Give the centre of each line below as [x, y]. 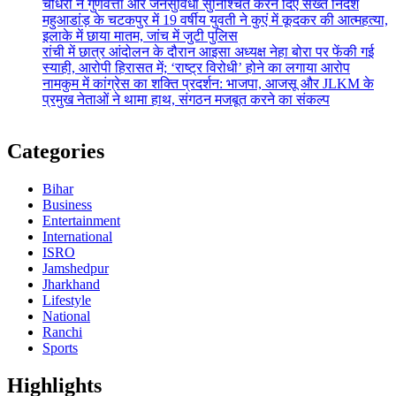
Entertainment [81, 220]
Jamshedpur [76, 268]
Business [67, 204]
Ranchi [62, 331]
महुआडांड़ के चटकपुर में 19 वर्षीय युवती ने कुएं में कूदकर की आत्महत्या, [215, 20]
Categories [56, 151]
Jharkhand [71, 284]
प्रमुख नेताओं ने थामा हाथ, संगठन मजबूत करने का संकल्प [186, 100]
